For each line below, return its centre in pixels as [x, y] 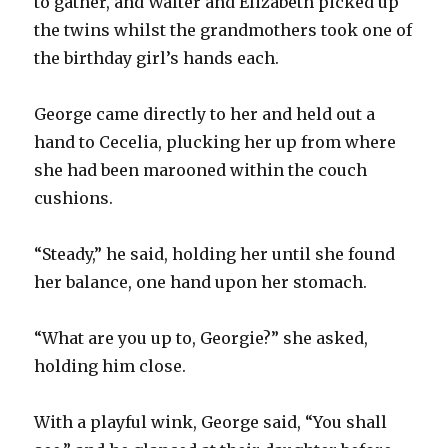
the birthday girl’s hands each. [157, 57]
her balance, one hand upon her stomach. [201, 281]
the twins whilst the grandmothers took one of [223, 29]
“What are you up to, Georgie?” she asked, [201, 337]
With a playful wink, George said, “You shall [211, 421]
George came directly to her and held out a [205, 113]
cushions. [74, 197]
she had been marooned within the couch [201, 169]
